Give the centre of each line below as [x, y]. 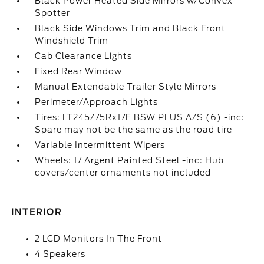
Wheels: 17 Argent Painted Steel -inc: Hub [130, 160]
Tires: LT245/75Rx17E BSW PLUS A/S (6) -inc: [140, 117]
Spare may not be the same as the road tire [134, 130]
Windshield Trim [72, 41]
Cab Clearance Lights [84, 56]
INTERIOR [37, 212]
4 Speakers [60, 254]
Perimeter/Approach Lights [97, 102]
